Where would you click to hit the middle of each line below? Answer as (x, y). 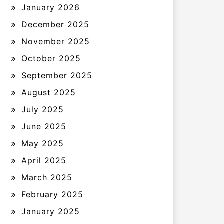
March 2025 (47, 177)
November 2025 (56, 41)
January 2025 (51, 211)
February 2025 (52, 194)
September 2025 (57, 75)
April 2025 (44, 160)
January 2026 (51, 7)
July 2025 (43, 109)
